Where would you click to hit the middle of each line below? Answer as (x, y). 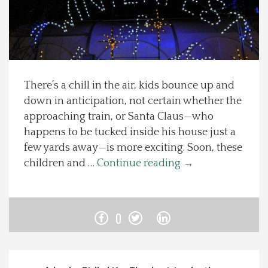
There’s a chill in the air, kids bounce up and (129, 86)
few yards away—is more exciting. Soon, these (133, 148)
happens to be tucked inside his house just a (130, 132)
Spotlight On (35, 20)
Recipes (26, 88)
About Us (28, 122)
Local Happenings (43, 54)
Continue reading (140, 163)
